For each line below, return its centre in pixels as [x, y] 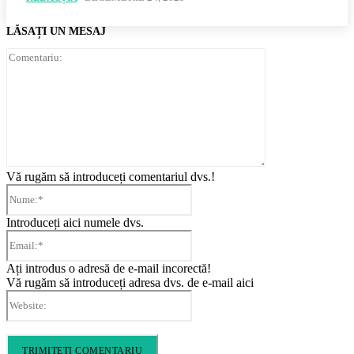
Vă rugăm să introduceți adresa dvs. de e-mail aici [130, 282]
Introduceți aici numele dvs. [75, 222]
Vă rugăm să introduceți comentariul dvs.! [111, 177]
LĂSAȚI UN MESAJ [56, 31]
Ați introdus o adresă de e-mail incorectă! [109, 268]
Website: [213, 296]
